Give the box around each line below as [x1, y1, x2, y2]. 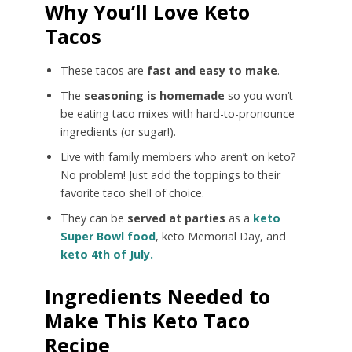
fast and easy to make [146, 63, 277, 79]
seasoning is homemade [83, 88, 225, 103]
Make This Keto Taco [44, 306, 250, 334]
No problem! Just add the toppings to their [60, 167, 280, 182]
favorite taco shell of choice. [60, 185, 204, 200]
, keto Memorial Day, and [155, 228, 286, 244]
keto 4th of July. [60, 246, 153, 262]
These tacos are [60, 63, 147, 79]
